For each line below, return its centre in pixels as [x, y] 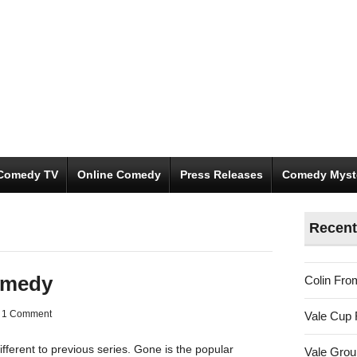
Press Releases [222, 175]
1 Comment [27, 314]
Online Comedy [119, 175]
